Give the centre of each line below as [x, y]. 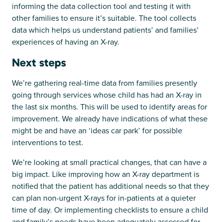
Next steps [39, 62]
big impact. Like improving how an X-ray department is [106, 174]
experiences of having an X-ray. [67, 42]
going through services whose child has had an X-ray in [107, 95]
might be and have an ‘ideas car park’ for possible [97, 130]
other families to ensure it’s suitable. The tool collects [104, 18]
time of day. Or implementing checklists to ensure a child [110, 210]
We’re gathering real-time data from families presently [105, 83]
